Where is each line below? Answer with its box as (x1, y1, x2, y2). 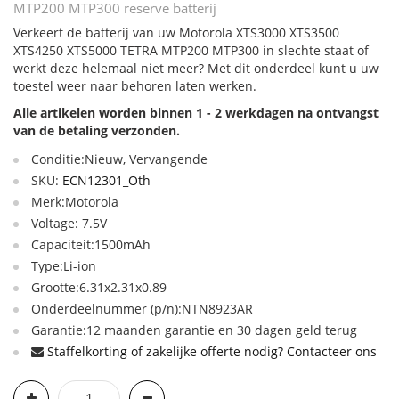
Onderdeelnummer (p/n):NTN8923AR (31, 300, 253, 317)
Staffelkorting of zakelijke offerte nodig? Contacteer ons (47, 343, 377, 360)
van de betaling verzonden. (13, 122, 180, 139)
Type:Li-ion (31, 257, 96, 274)
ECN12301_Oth (62, 172, 151, 189)
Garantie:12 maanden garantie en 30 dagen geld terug (31, 322, 357, 338)
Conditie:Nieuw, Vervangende (31, 151, 208, 167)
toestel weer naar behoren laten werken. (13, 77, 256, 94)
